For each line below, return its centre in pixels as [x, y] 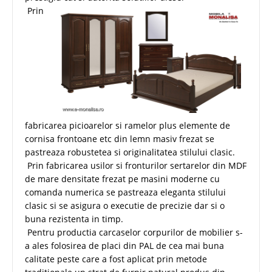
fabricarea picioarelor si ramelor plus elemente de [127, 125]
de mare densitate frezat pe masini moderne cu [122, 178]
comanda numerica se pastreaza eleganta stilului [125, 192]
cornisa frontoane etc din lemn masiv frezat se [120, 138]
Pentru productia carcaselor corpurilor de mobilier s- [134, 232]
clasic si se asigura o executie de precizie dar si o [125, 205]
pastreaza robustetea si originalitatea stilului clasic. [130, 152]
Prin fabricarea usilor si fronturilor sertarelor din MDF [136, 165]
